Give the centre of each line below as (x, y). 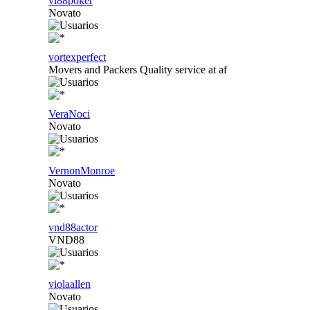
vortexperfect (77, 57)
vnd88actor (73, 227)
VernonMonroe (82, 170)
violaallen (70, 284)
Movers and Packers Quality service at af (138, 69)
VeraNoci (69, 113)
